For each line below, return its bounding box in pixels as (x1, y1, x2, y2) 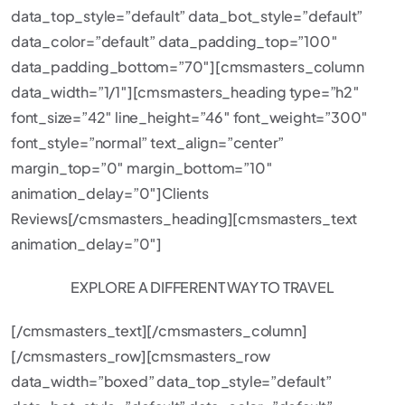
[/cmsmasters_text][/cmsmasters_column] (11, 321, 307, 340)
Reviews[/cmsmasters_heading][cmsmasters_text (11, 209, 358, 228)
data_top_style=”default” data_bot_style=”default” (11, 6, 363, 25)
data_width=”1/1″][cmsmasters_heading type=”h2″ (11, 82, 360, 101)
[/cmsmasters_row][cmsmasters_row (11, 346, 270, 365)
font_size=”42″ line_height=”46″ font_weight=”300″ (11, 108, 369, 127)
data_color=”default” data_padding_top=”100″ (11, 32, 338, 51)
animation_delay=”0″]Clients (11, 184, 209, 202)
